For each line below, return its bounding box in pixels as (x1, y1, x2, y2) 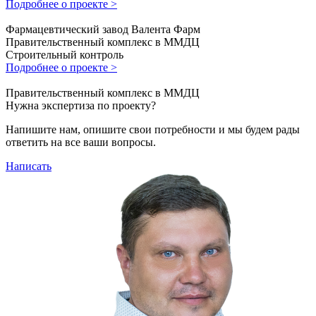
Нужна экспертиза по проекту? (6, 99, 156, 111)
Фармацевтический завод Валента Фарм (6, 23, 200, 35)
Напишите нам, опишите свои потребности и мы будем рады (6, 123, 300, 135)
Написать (6, 159, 51, 172)
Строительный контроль (6, 48, 123, 61)
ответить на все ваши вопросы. (6, 135, 156, 148)
